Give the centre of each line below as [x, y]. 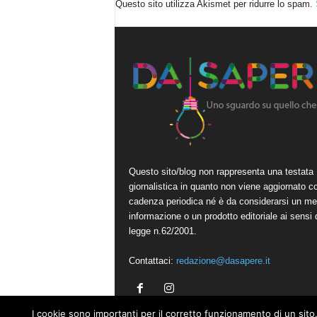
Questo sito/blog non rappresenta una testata [221, 172]
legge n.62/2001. [162, 231]
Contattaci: [152, 261]
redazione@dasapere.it [223, 261]
